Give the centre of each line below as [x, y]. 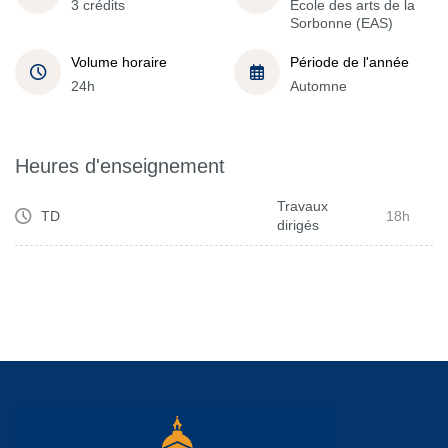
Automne [318, 85]
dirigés [298, 225]
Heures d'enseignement [120, 166]
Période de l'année [349, 61]
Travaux [302, 206]
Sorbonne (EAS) [341, 22]
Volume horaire [119, 61]
